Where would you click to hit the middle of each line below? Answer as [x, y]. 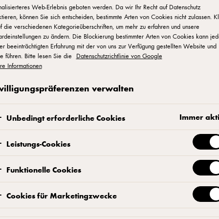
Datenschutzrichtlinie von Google [119, 56]
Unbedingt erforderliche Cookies [66, 117]
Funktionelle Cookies [44, 170]
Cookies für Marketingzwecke [61, 196]
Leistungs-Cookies [38, 143]
